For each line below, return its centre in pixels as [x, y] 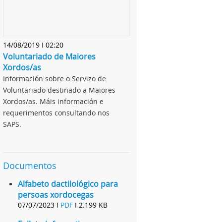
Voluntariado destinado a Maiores [59, 90]
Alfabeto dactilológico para [68, 184]
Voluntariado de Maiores [49, 57]
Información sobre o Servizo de [55, 79]
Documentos [30, 166]
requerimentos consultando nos [56, 113]
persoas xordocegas [56, 195]
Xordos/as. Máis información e [53, 102]
